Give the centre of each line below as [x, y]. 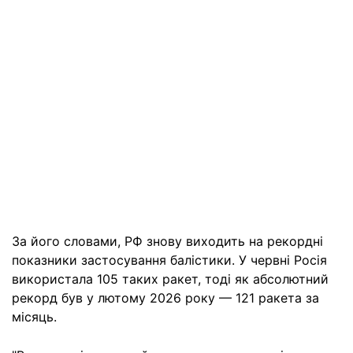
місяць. [34, 317]
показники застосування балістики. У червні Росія [169, 260]
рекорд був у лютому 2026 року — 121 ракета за [165, 298]
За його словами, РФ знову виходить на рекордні [167, 241]
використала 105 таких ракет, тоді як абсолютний [170, 279]
